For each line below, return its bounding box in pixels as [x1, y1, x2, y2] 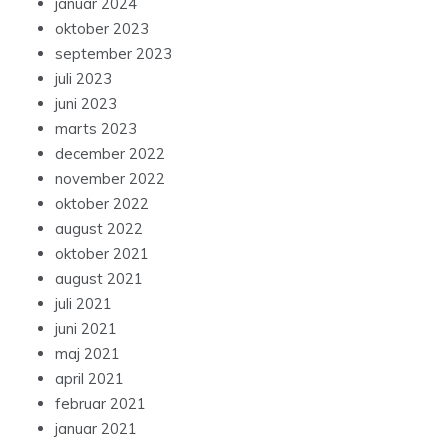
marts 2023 [55, 118, 137, 138]
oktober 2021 [55, 243, 149, 263]
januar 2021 [55, 418, 137, 438]
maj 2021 [55, 343, 120, 363]
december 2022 [55, 143, 165, 163]
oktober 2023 [55, 18, 149, 38]
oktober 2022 [55, 193, 149, 213]
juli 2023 [55, 68, 112, 88]
